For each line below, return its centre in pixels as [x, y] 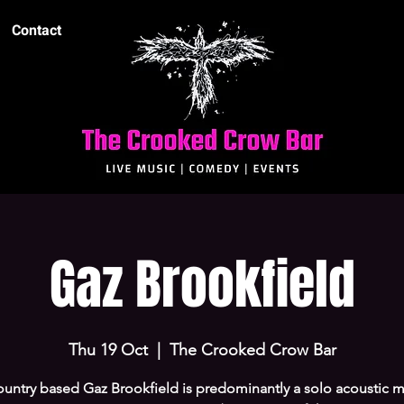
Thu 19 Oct [108, 350]
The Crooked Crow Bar [252, 350]
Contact [37, 31]
